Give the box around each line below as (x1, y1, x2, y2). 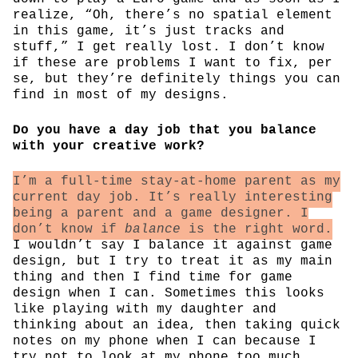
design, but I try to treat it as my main (13, 253, 332, 268)
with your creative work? (13, 138, 205, 153)
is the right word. (181, 221, 332, 237)
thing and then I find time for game (13, 269, 292, 284)
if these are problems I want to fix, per (13, 55, 332, 70)
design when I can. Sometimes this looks (13, 285, 324, 300)
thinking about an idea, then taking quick (13, 317, 340, 332)
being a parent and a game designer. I (13, 205, 308, 221)
